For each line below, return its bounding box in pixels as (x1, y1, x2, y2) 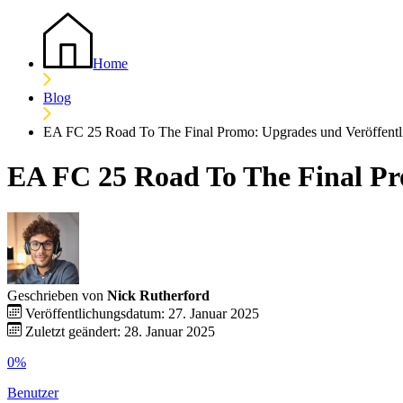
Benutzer (7, 385, 58, 401)
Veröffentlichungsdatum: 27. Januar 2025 (25, 306, 259, 322)
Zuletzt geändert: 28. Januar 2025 (25, 324, 215, 340)
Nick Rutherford (107, 288, 210, 304)
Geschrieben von (7, 288, 103, 304)
